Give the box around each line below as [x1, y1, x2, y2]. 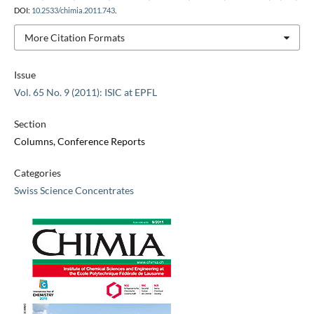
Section [13, 118, 46, 130]
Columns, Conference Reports [13, 135, 145, 148]
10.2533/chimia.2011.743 [31, 6, 115, 15]
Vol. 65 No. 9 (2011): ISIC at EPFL [13, 86, 157, 99]
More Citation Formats [24, 31, 125, 43]
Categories [13, 167, 61, 179]
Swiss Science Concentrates [13, 184, 134, 197]
